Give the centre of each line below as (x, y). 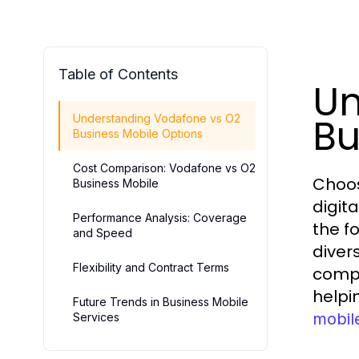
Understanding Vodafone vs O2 (157, 118)
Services (96, 317)
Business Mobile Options (138, 133)
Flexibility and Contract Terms (151, 267)
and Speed (103, 233)
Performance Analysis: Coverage (160, 218)
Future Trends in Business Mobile (161, 302)
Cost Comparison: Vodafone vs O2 (164, 168)
